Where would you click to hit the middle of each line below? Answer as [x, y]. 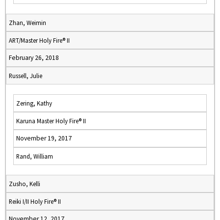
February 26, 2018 [34, 58]
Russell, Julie [26, 76]
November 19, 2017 [44, 138]
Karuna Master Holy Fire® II [51, 121]
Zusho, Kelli [25, 184]
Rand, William [35, 156]
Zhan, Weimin [27, 23]
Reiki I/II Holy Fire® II [35, 201]
